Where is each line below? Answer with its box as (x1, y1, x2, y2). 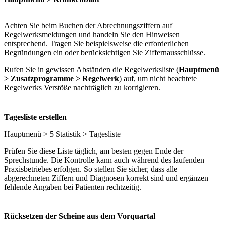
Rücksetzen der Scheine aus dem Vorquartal (4, 211, 155, 220)
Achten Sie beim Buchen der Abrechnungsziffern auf (4, 21, 172, 30)
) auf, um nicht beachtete (119, 74, 197, 83)
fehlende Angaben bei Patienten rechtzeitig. (4, 182, 141, 191)
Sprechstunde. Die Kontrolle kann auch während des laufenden (4, 155, 204, 164)
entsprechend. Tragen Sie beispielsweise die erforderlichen (4, 39, 189, 48)
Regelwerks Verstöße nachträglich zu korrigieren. (4, 83, 162, 92)
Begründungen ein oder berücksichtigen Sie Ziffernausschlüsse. (4, 48, 205, 57)
